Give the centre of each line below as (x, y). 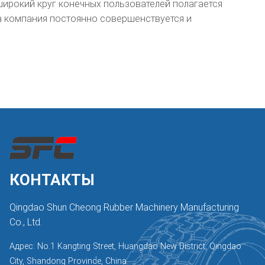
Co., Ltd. (25, 222)
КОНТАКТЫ (52, 180)
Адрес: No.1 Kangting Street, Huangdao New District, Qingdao (125, 246)
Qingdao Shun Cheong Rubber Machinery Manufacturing (124, 207)
